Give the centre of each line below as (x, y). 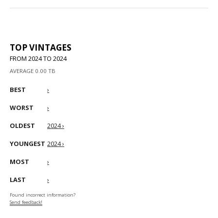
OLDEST (22, 126)
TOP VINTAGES (41, 47)
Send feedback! (26, 202)
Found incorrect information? (43, 195)
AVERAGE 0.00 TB (33, 71)
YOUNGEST (27, 144)
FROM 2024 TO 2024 (38, 58)
